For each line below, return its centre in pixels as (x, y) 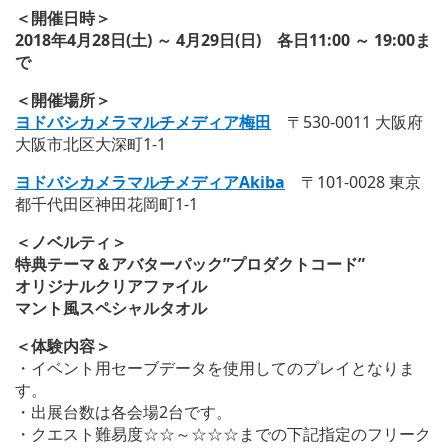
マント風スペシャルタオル (111, 307)
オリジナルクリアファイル (111, 285)
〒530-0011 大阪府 (347, 121)
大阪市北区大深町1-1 (90, 143)
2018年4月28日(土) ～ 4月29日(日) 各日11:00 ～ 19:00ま (223, 39)
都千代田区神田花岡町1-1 (106, 203)
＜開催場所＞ (63, 99)
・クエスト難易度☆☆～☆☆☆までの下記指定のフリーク (223, 433)
